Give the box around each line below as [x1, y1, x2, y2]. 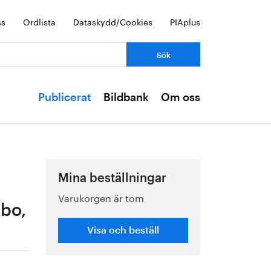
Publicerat [38, 92, 91, 103]
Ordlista [23, 15, 56, 28]
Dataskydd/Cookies [73, 15, 152, 28]
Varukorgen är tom [58, 189, 145, 204]
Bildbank [103, 92, 149, 103]
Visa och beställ [87, 226, 159, 235]
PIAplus [170, 15, 200, 28]
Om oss [161, 92, 200, 103]
